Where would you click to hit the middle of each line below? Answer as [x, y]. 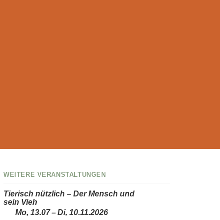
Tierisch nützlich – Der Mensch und [69, 194]
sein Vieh [21, 202]
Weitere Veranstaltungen [55, 174]
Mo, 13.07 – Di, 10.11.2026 [62, 212]
